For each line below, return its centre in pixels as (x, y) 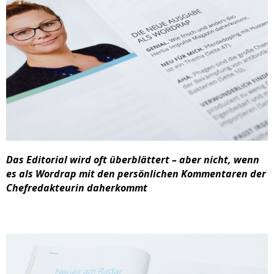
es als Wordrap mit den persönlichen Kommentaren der (136, 174)
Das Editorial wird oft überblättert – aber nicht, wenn (133, 160)
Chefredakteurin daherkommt (77, 188)
